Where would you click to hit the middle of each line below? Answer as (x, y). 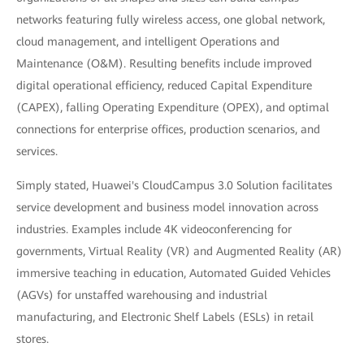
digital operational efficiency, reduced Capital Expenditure (164, 85)
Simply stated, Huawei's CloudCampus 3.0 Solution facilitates (174, 185)
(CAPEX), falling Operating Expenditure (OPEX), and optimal (173, 107)
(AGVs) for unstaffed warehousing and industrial (142, 295)
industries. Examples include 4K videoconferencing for (154, 229)
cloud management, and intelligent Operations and (148, 41)
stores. (32, 339)
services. (37, 151)
